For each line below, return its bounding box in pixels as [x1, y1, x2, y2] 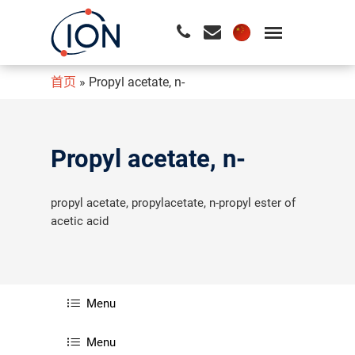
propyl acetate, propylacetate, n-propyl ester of [51, 196, 296, 210]
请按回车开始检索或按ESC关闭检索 [70, 82, 231, 95]
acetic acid [51, 214, 109, 228]
